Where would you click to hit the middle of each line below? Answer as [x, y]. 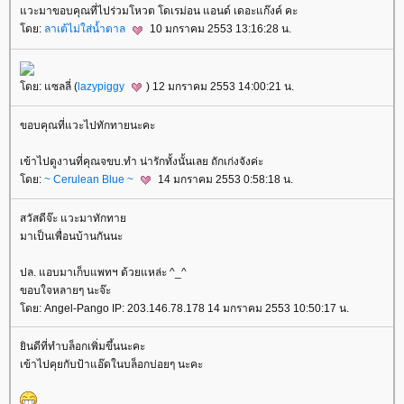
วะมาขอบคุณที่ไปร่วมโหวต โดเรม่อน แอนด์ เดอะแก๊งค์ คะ [159, 11]
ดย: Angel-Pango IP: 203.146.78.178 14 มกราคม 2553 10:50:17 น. [184, 309]
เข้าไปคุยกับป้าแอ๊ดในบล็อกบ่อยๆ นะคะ [111, 365]
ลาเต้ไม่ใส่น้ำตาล [86, 29]
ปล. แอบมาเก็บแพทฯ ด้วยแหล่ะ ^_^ [103, 273]
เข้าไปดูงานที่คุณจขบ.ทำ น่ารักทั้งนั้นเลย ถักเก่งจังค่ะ [142, 161]
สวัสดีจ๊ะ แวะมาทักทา [73, 219]
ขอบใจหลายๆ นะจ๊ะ [65, 291]
